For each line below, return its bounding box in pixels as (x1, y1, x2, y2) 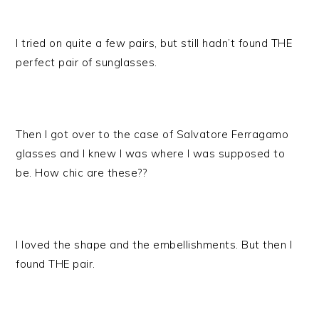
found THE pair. (16, 257, 95, 271)
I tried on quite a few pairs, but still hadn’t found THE (16, 36, 293, 50)
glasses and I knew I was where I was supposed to (16, 147, 286, 160)
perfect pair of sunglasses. (16, 56, 157, 69)
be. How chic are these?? (16, 166, 147, 179)
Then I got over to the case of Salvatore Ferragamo (16, 127, 289, 141)
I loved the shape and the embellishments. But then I (16, 238, 293, 251)
